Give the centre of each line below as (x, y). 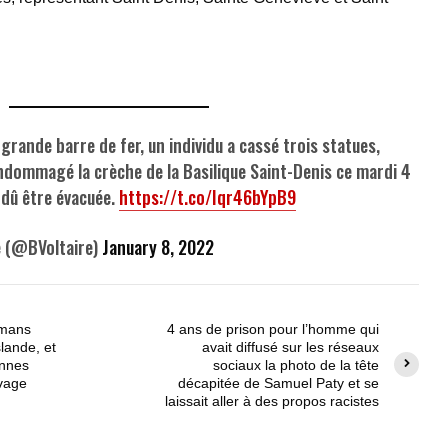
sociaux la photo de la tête (296, 364)
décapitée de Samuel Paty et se (278, 382)
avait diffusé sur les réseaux (290, 346)
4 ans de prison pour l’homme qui (273, 328)
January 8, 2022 (158, 246)
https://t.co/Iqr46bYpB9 (207, 196)
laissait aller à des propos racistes (272, 400)
